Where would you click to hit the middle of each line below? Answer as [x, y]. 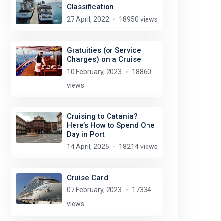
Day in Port [85, 134]
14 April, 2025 [88, 147]
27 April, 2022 [88, 19]
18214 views [138, 147]
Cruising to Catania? [102, 116]
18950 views [138, 19]
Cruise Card [87, 178]
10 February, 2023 [94, 72]
